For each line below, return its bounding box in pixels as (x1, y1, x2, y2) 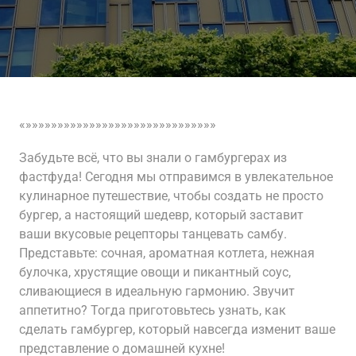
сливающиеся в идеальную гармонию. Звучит (19, 284, 295, 299)
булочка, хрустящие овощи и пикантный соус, (19, 265, 291, 280)
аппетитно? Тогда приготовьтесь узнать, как (19, 303, 286, 318)
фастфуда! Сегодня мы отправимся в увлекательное (19, 169, 333, 184)
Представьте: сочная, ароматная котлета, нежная (19, 246, 315, 261)
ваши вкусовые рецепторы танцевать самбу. (19, 226, 287, 242)
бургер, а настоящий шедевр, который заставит (19, 207, 304, 222)
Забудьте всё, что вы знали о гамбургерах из (19, 150, 287, 165)
